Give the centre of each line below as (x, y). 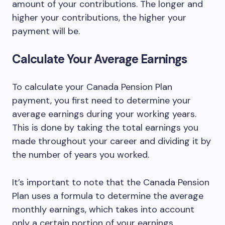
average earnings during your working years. (104, 114)
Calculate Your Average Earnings (100, 59)
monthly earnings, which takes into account (103, 209)
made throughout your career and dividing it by (111, 141)
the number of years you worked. (81, 155)
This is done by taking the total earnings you (105, 128)
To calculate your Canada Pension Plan (92, 87)
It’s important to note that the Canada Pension (111, 182)
